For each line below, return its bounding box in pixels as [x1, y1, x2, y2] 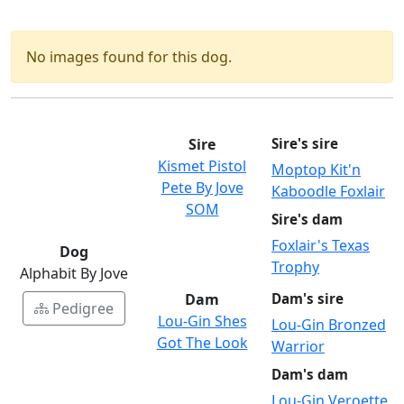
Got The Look [156, 333, 248, 353]
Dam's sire [271, 289, 344, 308]
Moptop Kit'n [271, 160, 361, 180]
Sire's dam [271, 210, 343, 229]
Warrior [271, 336, 325, 357]
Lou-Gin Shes [157, 311, 247, 332]
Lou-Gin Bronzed [271, 315, 386, 335]
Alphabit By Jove [20, 263, 128, 284]
